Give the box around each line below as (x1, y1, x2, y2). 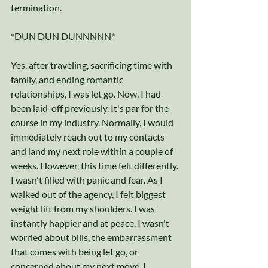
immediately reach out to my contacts (11, 131, 166, 143)
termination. (11, 2, 62, 14)
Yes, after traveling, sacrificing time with (11, 59, 174, 71)
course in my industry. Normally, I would (11, 117, 175, 129)
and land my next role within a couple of (11, 145, 175, 157)
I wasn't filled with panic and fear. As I (11, 174, 165, 186)
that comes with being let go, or (11, 246, 140, 258)
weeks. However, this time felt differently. (11, 160, 180, 172)
